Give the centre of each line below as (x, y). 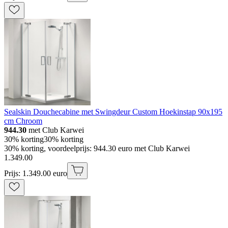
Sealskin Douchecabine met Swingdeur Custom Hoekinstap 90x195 (113, 111)
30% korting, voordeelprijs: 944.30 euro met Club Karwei (97, 148)
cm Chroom (23, 121)
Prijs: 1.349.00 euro (36, 173)
